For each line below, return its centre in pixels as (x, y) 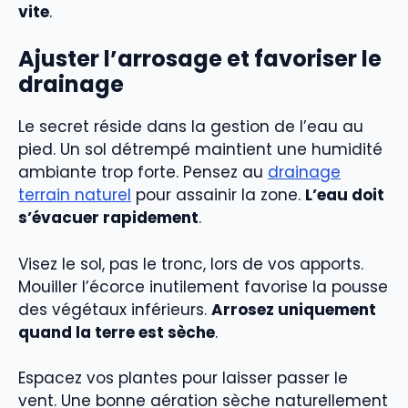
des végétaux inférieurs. (115, 309)
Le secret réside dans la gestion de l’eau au (191, 127)
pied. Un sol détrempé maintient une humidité (200, 150)
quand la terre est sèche (117, 332)
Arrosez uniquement (294, 309)
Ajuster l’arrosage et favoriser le (200, 59)
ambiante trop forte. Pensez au (143, 173)
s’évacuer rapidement (108, 218)
